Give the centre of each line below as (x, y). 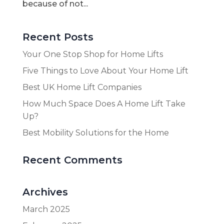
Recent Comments (72, 160)
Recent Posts (58, 37)
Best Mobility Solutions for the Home (95, 133)
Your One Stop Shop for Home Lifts (92, 54)
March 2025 (46, 209)
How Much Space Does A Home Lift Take (104, 104)
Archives (45, 192)
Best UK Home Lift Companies (82, 87)
